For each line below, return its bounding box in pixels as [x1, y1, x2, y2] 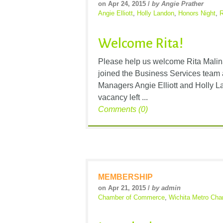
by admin [152, 184, 181, 192]
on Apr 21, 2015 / [98, 184, 152, 192]
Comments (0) [98, 105, 148, 113]
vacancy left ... [98, 93, 148, 102]
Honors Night [178, 9, 216, 17]
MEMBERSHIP [98, 172, 153, 181]
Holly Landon [137, 9, 174, 17]
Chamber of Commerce [98, 193, 165, 201]
